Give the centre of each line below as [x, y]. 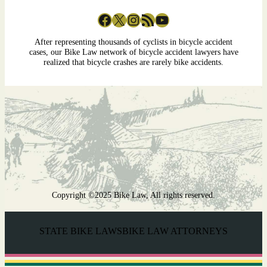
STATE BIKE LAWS [81, 231]
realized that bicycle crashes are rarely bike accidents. [133, 62]
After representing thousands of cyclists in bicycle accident [133, 42]
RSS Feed [145, 19]
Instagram [132, 19]
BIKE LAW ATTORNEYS [175, 231]
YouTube [159, 19]
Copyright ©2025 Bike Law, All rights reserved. [133, 195]
